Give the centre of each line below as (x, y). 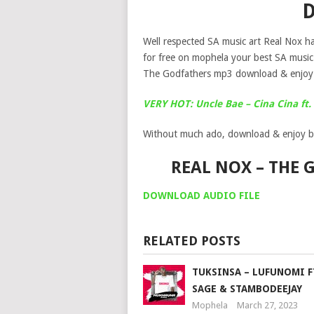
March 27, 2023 (267, 305)
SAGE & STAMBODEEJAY (247, 289)
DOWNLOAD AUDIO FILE (201, 196)
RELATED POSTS (191, 241)
